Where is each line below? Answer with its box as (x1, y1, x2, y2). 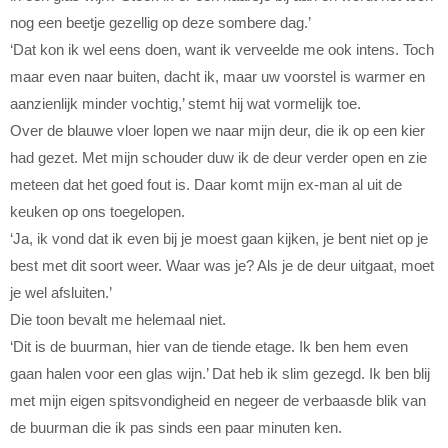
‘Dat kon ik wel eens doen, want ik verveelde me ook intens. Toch (10, 41, 434, 59)
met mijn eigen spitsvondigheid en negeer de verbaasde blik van (10, 392, 426, 410)
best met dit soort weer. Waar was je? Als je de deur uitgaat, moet (10, 257, 434, 275)
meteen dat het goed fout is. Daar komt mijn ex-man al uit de (10, 176, 402, 194)
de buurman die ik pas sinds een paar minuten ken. (10, 419, 342, 437)
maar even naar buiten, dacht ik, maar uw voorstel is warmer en (10, 68, 425, 86)
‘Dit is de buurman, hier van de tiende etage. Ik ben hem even (10, 338, 408, 356)
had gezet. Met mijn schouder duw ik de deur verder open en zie (10, 149, 427, 167)
